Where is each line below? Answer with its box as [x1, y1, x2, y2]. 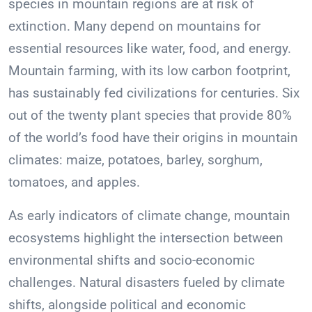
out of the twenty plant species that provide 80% [8, 107, 292, 124]
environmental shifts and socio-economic [8, 252, 255, 269]
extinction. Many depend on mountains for [8, 18, 260, 35]
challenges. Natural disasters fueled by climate [8, 274, 285, 291]
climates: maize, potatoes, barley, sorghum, [8, 152, 263, 169]
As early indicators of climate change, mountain [8, 208, 290, 224]
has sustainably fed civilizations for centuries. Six [8, 85, 299, 102]
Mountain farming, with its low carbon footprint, [8, 63, 290, 79]
